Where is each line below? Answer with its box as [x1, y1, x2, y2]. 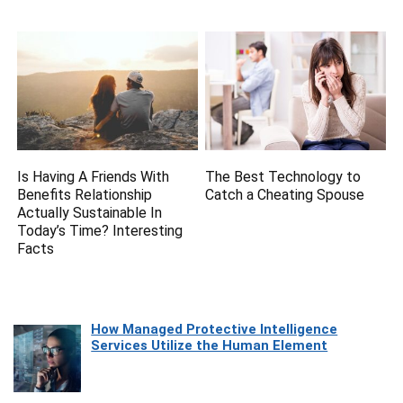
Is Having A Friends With [17, 167, 170, 185]
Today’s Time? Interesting [17, 221, 184, 239]
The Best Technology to [205, 167, 362, 185]
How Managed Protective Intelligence [91, 320, 338, 337]
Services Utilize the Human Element [91, 336, 328, 354]
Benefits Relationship [17, 185, 153, 203]
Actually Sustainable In [17, 203, 163, 221]
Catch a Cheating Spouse [205, 185, 365, 203]
